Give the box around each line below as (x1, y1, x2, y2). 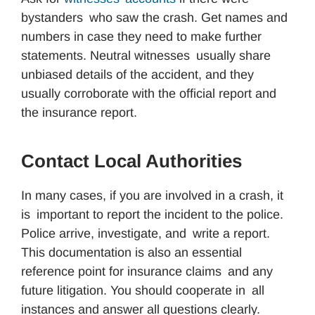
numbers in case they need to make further (21, 29, 262, 44)
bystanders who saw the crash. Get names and (21, 10, 294, 25)
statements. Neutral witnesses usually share (21, 48, 271, 63)
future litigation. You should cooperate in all (21, 283, 264, 297)
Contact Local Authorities (21, 150, 242, 172)
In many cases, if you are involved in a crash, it (21, 188, 283, 202)
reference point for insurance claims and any (21, 264, 273, 278)
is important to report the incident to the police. (21, 207, 283, 221)
